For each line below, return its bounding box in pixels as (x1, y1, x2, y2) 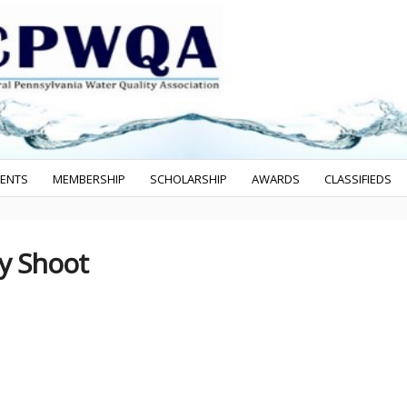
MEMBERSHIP (53, 171, 126, 187)
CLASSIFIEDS (323, 171, 392, 187)
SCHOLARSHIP (149, 171, 227, 187)
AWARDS (251, 171, 300, 187)
